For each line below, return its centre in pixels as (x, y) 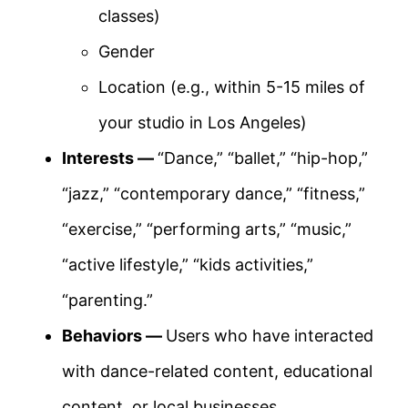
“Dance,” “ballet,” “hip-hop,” (263, 158)
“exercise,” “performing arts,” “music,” (207, 229)
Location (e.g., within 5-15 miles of (232, 87)
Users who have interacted (270, 336)
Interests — (110, 158)
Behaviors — (114, 336)
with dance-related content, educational (217, 372)
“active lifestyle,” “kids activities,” (188, 265)
